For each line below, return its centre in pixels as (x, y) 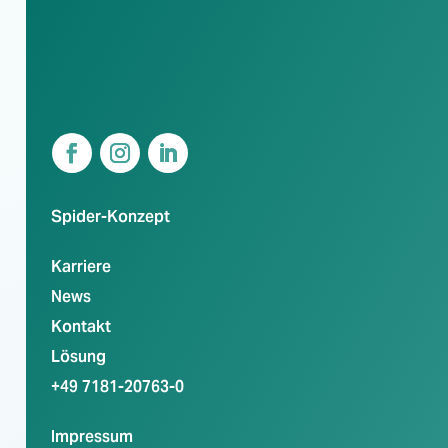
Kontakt (81, 326)
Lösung (78, 356)
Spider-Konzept (110, 216)
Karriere (81, 266)
